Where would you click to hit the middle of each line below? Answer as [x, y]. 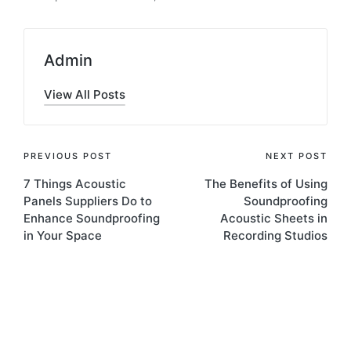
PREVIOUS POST [68, 156]
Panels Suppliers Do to [88, 201]
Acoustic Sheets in [274, 218]
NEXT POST [297, 156]
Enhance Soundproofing [92, 218]
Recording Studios [275, 235]
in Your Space [63, 235]
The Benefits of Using [266, 183]
